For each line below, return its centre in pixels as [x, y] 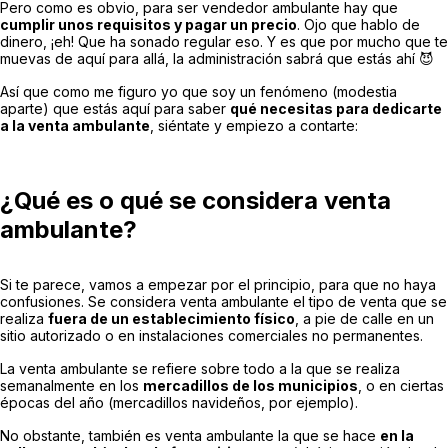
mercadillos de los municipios [250, 386]
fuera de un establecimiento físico [171, 319]
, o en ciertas [401, 386]
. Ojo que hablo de [358, 25]
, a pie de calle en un [364, 319]
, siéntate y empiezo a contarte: [254, 126]
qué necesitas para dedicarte [336, 109]
